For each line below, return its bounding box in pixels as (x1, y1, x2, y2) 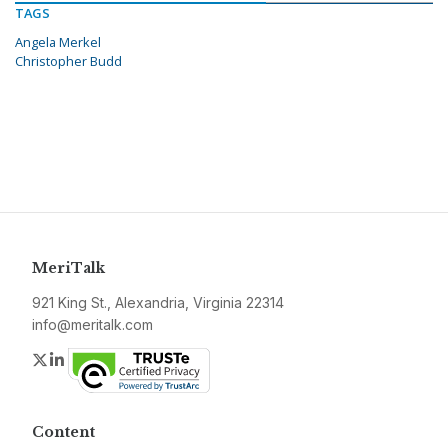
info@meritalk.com (32, 316, 153, 334)
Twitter (49, 349, 99, 370)
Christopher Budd (15, 52, 122, 71)
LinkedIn (67, 349, 128, 370)
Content (32, 423, 95, 442)
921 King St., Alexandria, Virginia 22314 (32, 294, 284, 312)
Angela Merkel (15, 33, 101, 52)
